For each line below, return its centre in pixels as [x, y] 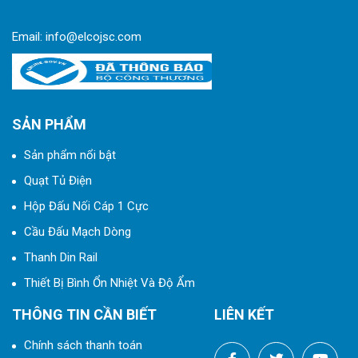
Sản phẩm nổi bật [70, 155]
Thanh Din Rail [61, 258]
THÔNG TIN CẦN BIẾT [84, 315]
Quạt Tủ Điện [58, 181]
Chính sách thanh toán [83, 346]
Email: [29, 37]
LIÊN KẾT [244, 315]
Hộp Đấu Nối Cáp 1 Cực [86, 207]
